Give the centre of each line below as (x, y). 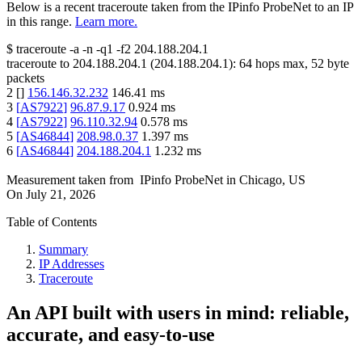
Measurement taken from (70, 180)
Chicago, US (272, 180)
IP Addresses (72, 264)
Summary (63, 250)
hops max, (282, 64)
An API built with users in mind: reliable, (178, 313)
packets (25, 78)
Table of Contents (52, 222)
